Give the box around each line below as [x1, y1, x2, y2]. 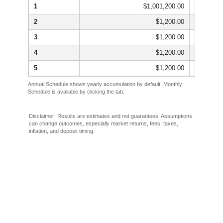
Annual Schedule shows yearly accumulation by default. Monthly [28, 81, 182, 88]
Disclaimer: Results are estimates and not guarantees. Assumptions [29, 113, 192, 119]
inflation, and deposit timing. [29, 128, 95, 134]
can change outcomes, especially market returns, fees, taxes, [29, 120, 178, 127]
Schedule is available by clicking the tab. [28, 89, 124, 95]
